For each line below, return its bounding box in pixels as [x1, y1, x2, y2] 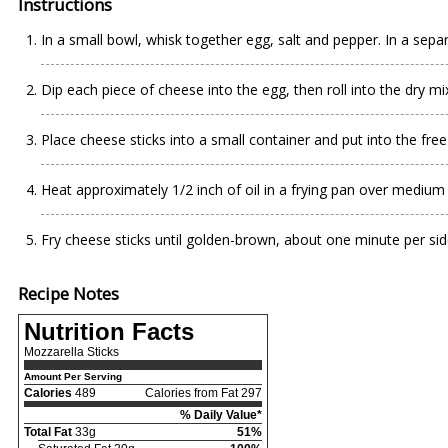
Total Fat [24, 425, 72, 439]
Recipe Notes [18, 282, 119, 305]
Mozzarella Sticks [24, 345, 119, 359]
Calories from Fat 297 [145, 386, 262, 400]
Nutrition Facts [24, 318, 194, 345]
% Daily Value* [180, 408, 262, 422]
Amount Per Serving [24, 371, 122, 382]
